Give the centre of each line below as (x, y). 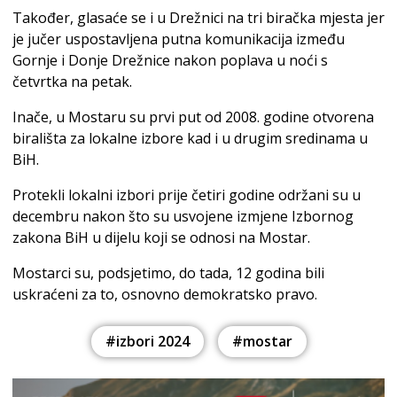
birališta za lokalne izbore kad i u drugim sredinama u (190, 138)
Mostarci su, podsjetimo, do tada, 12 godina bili (168, 272)
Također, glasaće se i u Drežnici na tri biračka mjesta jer (198, 17)
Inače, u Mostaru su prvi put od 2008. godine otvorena (193, 117)
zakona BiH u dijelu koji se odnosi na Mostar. (161, 237)
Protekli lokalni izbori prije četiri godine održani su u (187, 195)
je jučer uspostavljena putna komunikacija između (179, 39)
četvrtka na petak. (72, 81)
